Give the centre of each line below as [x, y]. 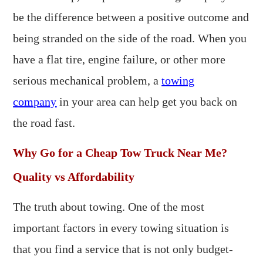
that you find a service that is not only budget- [123, 249]
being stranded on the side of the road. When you [130, 38]
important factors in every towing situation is [121, 228]
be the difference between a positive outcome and [131, 17]
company [35, 102]
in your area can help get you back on [147, 102]
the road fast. [44, 123]
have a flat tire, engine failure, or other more [119, 59]
